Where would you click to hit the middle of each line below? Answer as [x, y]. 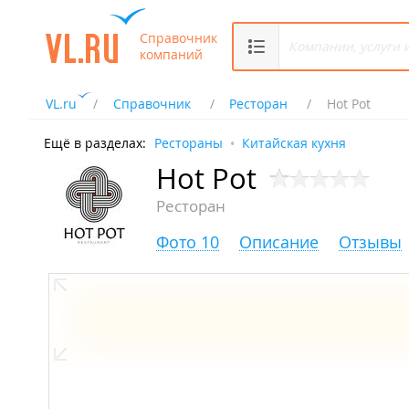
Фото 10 [188, 242]
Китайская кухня [294, 143]
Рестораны [189, 143]
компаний [171, 54]
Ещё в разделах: [95, 143]
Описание [279, 242]
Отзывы [370, 242]
